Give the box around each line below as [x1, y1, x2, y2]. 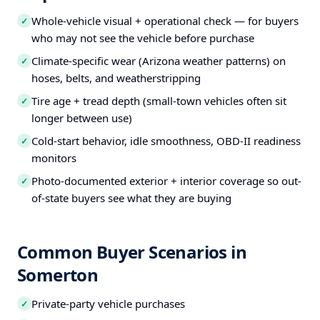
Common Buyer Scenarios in [17, 240, 246, 264]
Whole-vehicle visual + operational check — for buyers [31, 14, 299, 28]
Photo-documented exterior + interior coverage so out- [31, 174, 301, 188]
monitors [31, 151, 76, 165]
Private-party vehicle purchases [31, 296, 185, 311]
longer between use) [31, 111, 132, 125]
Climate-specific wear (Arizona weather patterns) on [31, 54, 286, 68]
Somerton [17, 263, 99, 286]
